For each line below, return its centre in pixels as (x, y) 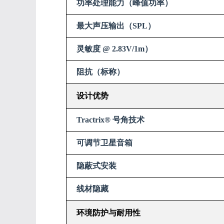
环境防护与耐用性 (108, 213)
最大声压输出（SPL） (116, 26)
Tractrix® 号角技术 (110, 120)
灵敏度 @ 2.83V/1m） (114, 49)
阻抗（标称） (100, 72)
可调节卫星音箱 (104, 143)
